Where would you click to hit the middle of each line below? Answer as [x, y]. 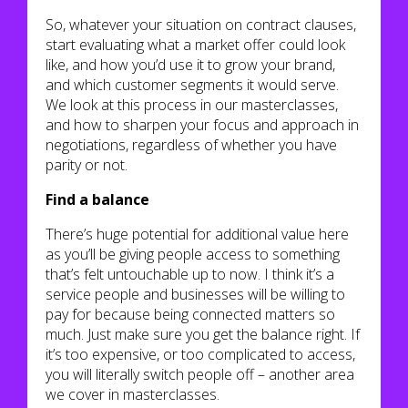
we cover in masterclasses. [133, 394]
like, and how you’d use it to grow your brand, [190, 65]
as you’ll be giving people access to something [193, 254]
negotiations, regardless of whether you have [191, 145]
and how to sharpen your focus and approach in [202, 125]
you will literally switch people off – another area [200, 374]
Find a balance [97, 199]
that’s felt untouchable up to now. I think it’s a [190, 274]
